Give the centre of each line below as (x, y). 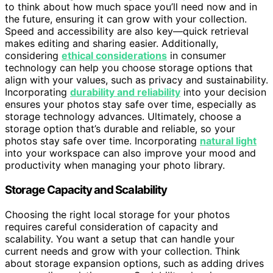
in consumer (197, 56)
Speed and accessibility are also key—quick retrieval (127, 31)
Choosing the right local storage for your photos (117, 214)
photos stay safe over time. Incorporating (102, 141)
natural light (228, 141)
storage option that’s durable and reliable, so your (120, 129)
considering (33, 56)
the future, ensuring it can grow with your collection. (126, 19)
